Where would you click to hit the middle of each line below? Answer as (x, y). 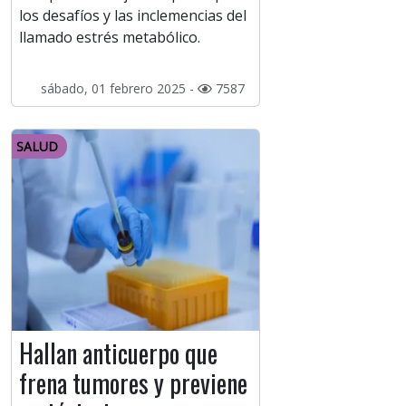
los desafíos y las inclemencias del (133, 16)
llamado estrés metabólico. (110, 38)
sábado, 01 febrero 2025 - (119, 89)
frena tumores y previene (133, 383)
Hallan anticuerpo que (118, 353)
